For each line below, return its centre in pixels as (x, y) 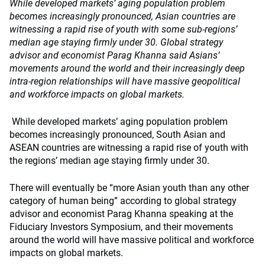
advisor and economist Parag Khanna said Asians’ (114, 55)
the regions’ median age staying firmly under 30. (111, 161)
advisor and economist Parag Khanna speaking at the (121, 214)
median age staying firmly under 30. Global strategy (116, 42)
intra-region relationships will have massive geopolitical (125, 81)
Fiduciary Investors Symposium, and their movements (121, 227)
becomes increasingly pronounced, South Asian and (117, 135)
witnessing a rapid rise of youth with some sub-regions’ (123, 29)
